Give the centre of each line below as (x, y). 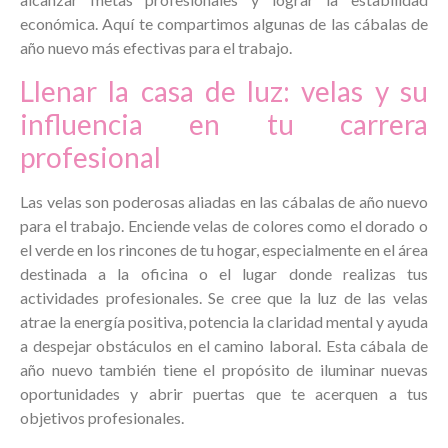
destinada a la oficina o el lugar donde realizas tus (224, 273)
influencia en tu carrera (224, 123)
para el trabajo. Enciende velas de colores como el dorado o (224, 225)
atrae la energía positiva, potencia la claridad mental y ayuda (224, 321)
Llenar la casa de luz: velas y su (224, 90)
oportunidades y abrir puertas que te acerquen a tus (224, 393)
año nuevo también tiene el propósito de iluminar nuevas (224, 369)
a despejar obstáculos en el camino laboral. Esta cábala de (224, 345)
